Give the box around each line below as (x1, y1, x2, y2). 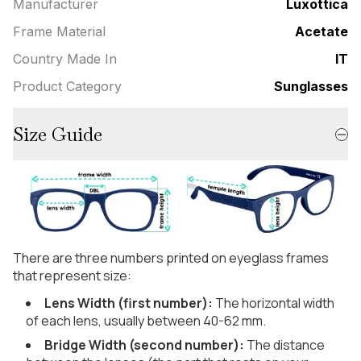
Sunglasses (274, 78, 348, 95)
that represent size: (13, 267, 131, 285)
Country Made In (13, 51, 117, 68)
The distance (244, 336, 325, 355)
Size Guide (13, 122, 102, 147)
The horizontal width (213, 294, 334, 313)
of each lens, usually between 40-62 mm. (26, 312, 266, 330)
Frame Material (13, 23, 106, 40)
